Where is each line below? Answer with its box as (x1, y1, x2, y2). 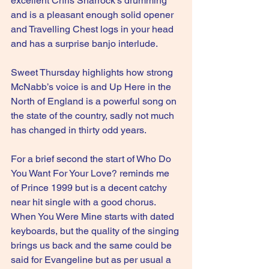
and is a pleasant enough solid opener (11, 9, 176, 20)
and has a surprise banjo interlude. (11, 38, 158, 49)
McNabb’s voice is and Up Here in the (11, 81, 174, 92)
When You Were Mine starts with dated (11, 211, 177, 222)
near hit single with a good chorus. (11, 196, 158, 208)
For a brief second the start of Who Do (11, 153, 174, 165)
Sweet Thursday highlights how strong (11, 67, 175, 78)
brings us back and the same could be (11, 240, 174, 251)
